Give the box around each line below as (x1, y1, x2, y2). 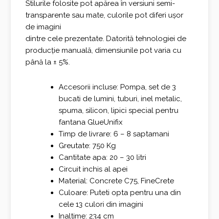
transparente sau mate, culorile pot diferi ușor (25, 11, 184, 20)
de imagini (25, 22, 62, 32)
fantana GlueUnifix (58, 117, 123, 127)
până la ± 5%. (25, 58, 70, 67)
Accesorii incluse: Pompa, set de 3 (58, 82, 176, 91)
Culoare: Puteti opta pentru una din (58, 188, 181, 197)
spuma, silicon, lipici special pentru (58, 106, 178, 115)
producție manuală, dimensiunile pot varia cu (25, 46, 182, 55)
